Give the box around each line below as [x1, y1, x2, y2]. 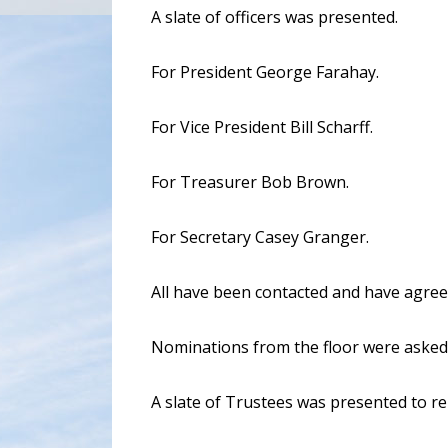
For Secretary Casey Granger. [151, 226, 370, 249]
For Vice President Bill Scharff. [151, 116, 374, 139]
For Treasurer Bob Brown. [151, 171, 350, 194]
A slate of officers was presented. [151, 6, 399, 29]
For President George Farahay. [151, 61, 380, 84]
